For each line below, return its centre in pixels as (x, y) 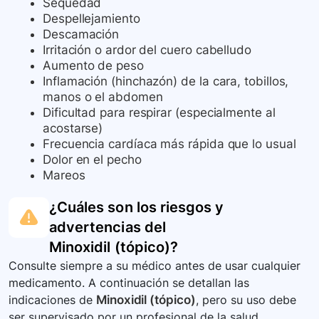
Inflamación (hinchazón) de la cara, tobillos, (166, 82)
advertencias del (108, 228)
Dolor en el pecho (92, 160)
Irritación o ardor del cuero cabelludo (147, 50)
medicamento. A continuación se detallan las (129, 283)
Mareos (64, 176)
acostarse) (73, 129)
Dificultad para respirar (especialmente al (159, 113)
